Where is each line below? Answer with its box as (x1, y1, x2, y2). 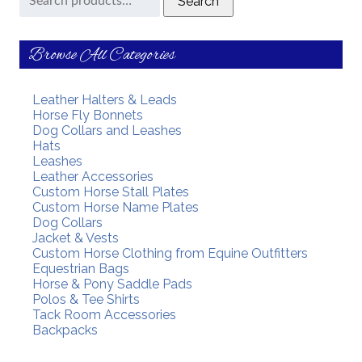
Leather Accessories (32, 169, 154, 185)
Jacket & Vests (32, 230, 119, 246)
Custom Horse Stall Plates (32, 184, 189, 200)
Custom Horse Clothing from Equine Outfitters (32, 246, 308, 262)
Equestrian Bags (32, 261, 129, 277)
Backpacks (32, 322, 98, 339)
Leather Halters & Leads (32, 92, 177, 108)
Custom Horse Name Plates (32, 200, 199, 216)
